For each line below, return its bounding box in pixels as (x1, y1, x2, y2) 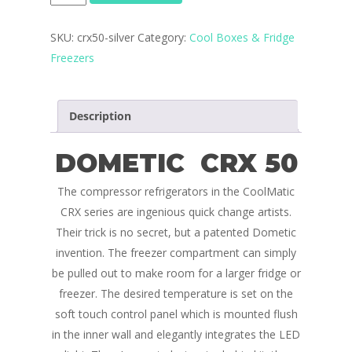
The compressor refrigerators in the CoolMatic (57, 183, 295, 199)
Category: (137, 30, 189, 45)
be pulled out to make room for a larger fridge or (51, 265, 301, 280)
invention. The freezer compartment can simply (56, 244, 296, 260)
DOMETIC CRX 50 (54, 147, 298, 178)
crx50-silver (77, 30, 134, 45)
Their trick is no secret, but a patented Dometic (56, 224, 296, 240)
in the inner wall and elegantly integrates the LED (52, 326, 300, 342)
